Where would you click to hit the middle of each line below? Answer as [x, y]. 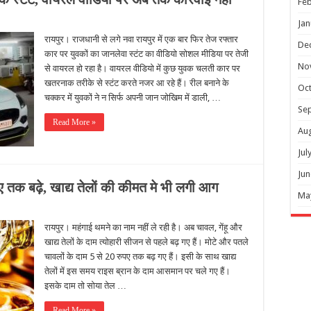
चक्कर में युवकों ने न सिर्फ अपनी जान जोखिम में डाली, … [133, 98]
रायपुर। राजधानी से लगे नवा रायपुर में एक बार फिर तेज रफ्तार [141, 39]
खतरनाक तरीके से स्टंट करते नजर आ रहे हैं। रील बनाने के [137, 83]
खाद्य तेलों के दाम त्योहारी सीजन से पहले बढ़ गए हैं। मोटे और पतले [146, 242]
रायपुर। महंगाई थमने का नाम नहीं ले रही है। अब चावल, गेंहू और [143, 227]
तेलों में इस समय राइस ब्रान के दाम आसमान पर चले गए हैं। [137, 271]
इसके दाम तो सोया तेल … [85, 286]
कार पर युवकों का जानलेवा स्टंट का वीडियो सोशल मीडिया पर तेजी [146, 54]
